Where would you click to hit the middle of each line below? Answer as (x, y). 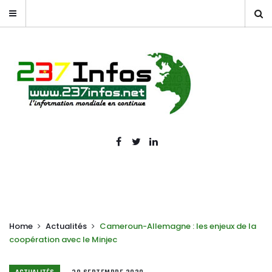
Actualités (66, 226)
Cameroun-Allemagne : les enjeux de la (178, 226)
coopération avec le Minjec (63, 240)
